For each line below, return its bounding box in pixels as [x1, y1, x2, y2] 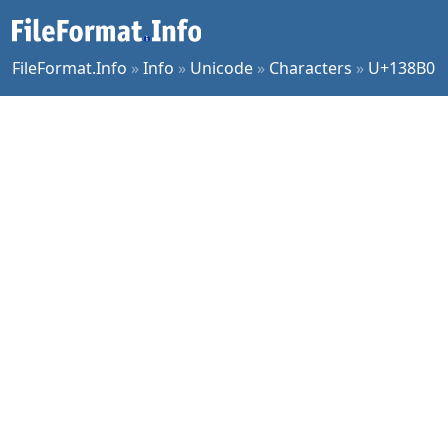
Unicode [190, 57, 253, 79]
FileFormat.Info [12, 57, 127, 79]
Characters [269, 57, 352, 79]
